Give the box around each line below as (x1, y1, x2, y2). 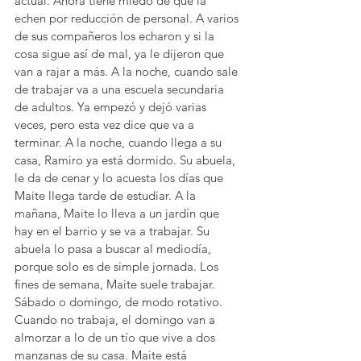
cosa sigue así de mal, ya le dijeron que (15, 46, 227, 61)
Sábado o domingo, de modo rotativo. (15, 294, 226, 309)
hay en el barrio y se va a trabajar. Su (15, 223, 213, 239)
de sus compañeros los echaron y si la (15, 28, 218, 44)
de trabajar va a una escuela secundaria (15, 81, 227, 97)
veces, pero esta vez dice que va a (15, 117, 197, 132)
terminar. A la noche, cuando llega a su (15, 135, 225, 150)
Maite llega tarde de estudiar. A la (15, 188, 199, 203)
